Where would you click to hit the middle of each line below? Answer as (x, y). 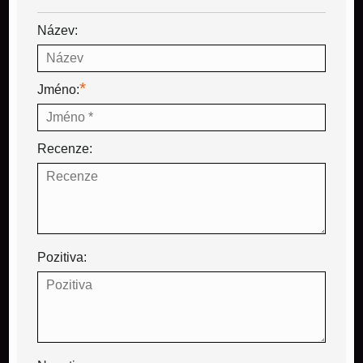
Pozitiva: (62, 258)
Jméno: (58, 90)
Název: (58, 31)
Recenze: (65, 149)
